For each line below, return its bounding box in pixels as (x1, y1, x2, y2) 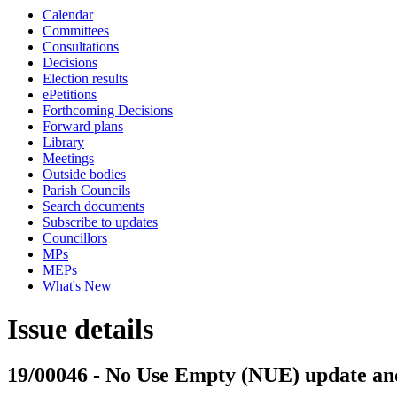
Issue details (7, 313, 153, 346)
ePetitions (43, 87, 97, 102)
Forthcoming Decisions (43, 103, 173, 118)
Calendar (43, 7, 93, 22)
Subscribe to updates (43, 214, 158, 230)
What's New (43, 278, 112, 293)
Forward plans (43, 119, 123, 134)
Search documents (43, 198, 144, 214)
